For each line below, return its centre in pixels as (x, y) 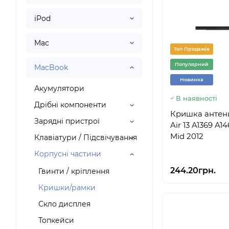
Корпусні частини (68, 154)
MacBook (51, 67)
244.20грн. (193, 170)
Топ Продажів (192, 49)
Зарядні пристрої (67, 121)
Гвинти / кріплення (74, 171)
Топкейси (56, 220)
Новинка (192, 79)
